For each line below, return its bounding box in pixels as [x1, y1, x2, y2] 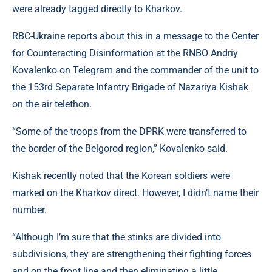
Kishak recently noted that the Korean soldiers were [12, 170, 230, 182]
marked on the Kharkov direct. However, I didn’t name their [12, 187, 259, 199]
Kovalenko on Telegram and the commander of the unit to [12, 64, 259, 76]
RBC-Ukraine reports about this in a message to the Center [12, 30, 259, 42]
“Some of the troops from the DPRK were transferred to [12, 126, 246, 137]
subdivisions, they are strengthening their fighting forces [12, 248, 251, 260]
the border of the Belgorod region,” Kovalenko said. [12, 143, 228, 154]
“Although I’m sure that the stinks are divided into [12, 231, 221, 243]
